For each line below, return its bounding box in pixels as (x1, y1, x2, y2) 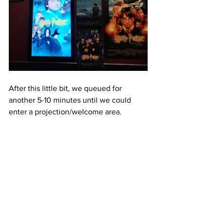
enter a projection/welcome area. (9, 107, 122, 116)
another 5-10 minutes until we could (9, 95, 133, 104)
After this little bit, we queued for (9, 84, 124, 92)
